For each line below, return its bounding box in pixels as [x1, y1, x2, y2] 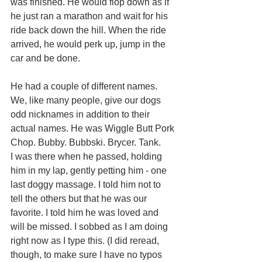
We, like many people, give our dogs [11, 95, 163, 105]
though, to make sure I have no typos [11, 249, 164, 260]
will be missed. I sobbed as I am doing [11, 221, 170, 232]
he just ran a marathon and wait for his [11, 11, 170, 21]
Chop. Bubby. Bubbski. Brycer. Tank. [11, 137, 161, 147]
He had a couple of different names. [11, 81, 160, 91]
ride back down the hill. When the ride [11, 25, 168, 35]
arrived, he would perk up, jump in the [11, 39, 168, 49]
